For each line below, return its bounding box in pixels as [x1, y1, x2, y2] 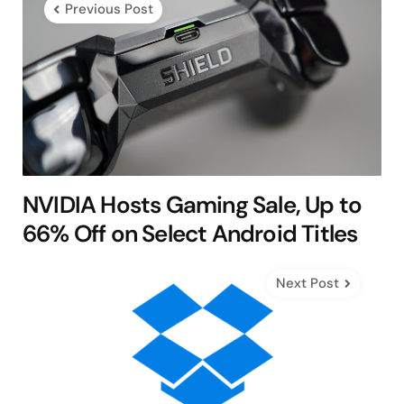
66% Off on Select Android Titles [23, 218, 358, 250]
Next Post [276, 274, 339, 293]
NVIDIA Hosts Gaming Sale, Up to [23, 189, 363, 221]
